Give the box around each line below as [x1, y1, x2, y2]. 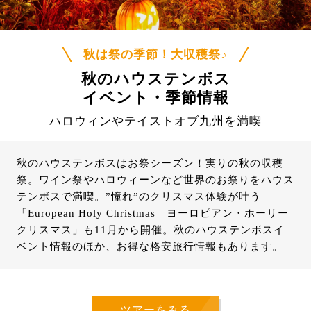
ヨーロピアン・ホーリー [155, 207, 289, 219]
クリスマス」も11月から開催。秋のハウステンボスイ [17, 224, 285, 235]
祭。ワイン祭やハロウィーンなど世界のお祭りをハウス [17, 174, 294, 185]
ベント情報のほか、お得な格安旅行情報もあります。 [17, 240, 283, 252]
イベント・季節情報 [82, 88, 229, 106]
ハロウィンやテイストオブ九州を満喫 [49, 114, 262, 128]
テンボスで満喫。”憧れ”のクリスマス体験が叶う [17, 190, 261, 202]
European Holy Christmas [28, 207, 155, 219]
